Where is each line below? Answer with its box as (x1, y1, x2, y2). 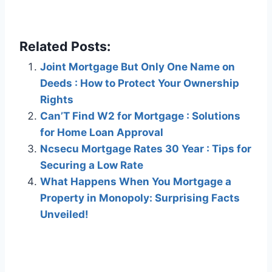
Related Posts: (19, 38, 110, 55)
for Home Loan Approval (40, 126, 163, 139)
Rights (40, 93, 73, 106)
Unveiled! (40, 208, 89, 221)
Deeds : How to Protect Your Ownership (40, 77, 239, 90)
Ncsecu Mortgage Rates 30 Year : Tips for (40, 143, 251, 155)
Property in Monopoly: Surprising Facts (40, 192, 240, 205)
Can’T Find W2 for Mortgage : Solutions (40, 110, 240, 123)
